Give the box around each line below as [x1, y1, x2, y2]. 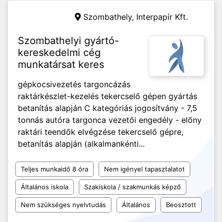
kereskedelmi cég [18, 47, 101, 58]
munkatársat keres [18, 58, 104, 70]
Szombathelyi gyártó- [18, 35, 119, 47]
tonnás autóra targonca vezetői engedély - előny [18, 115, 202, 125]
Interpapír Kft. [136, 12, 188, 22]
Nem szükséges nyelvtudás [21, 201, 106, 209]
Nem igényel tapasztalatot [104, 165, 185, 173]
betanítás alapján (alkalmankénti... [18, 139, 145, 149]
